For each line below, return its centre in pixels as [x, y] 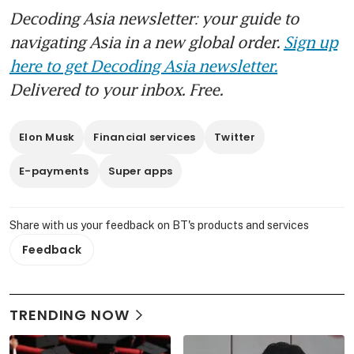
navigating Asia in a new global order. [147, 42]
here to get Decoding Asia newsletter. [143, 66]
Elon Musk [47, 137]
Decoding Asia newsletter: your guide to [154, 19]
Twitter [235, 137]
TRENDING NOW [70, 315]
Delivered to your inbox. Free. [116, 90]
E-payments [54, 171]
